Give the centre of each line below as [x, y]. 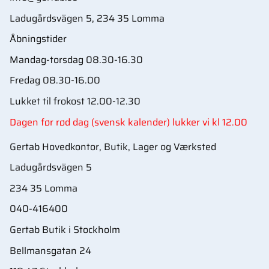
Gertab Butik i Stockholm [65, 230]
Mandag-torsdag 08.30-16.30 [76, 59]
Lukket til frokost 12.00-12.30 [75, 101]
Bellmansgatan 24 [50, 250]
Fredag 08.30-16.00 [55, 80]
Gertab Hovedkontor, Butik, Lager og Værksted [113, 147]
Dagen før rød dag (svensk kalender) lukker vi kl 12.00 [128, 122]
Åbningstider [38, 39]
